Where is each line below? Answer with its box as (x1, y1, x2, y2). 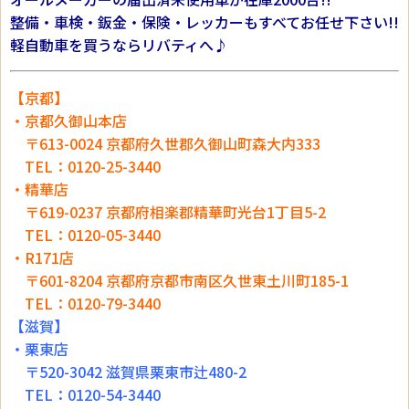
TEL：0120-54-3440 (10, 383, 161, 406)
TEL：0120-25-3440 (10, 155, 161, 178)
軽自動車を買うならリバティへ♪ (10, 34, 228, 57)
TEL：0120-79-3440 (10, 292, 161, 315)
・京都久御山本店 (10, 110, 127, 132)
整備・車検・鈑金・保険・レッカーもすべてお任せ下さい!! (10, 11, 399, 34)
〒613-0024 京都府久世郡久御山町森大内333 (10, 132, 320, 155)
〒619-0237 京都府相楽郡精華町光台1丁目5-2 (10, 201, 326, 224)
